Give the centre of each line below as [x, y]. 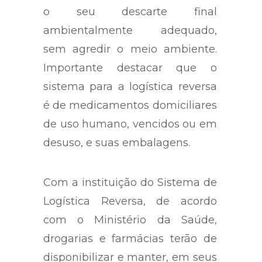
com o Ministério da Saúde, [130, 220]
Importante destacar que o [130, 68]
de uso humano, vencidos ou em [130, 124]
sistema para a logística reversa [130, 86]
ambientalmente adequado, [130, 30]
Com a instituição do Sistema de [130, 182]
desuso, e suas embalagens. [117, 142]
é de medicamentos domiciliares [130, 105]
